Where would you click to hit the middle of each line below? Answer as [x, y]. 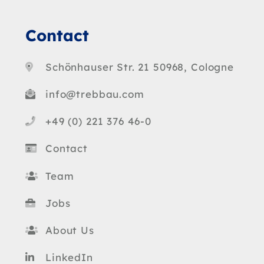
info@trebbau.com [95, 94]
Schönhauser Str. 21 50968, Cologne [140, 67]
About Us [70, 230]
